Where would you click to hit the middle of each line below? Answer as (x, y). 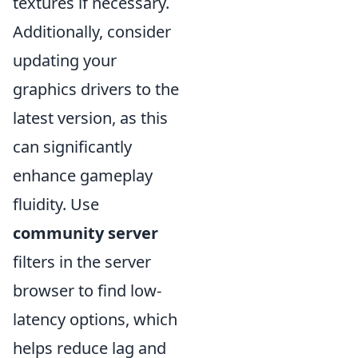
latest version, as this (90, 117)
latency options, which (95, 319)
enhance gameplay (83, 175)
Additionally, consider (92, 31)
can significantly (72, 146)
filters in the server (82, 261)
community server (86, 233)
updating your (65, 60)
